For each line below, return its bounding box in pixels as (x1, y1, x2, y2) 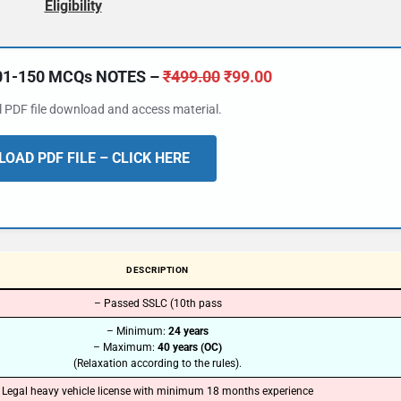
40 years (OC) (158, 341, 222, 354)
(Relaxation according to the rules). (73, 357, 242, 370)
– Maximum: (93, 341, 158, 354)
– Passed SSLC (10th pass (93, 297, 222, 310)
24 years (168, 325, 209, 337)
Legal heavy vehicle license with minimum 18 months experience (2, 385, 313, 397)
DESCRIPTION (126, 265, 189, 275)
